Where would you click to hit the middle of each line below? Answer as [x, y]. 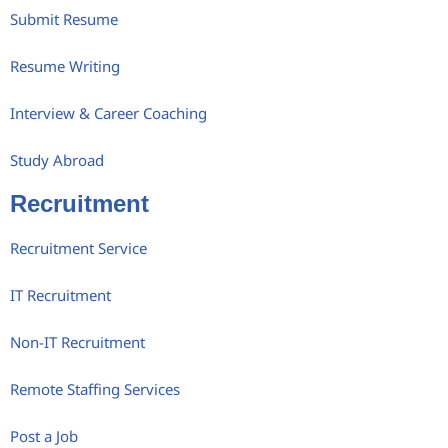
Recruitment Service [78, 247]
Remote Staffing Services [95, 388]
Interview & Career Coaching [108, 112]
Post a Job [44, 435]
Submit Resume [64, 18]
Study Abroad [57, 159]
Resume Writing [65, 65]
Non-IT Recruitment [77, 341]
